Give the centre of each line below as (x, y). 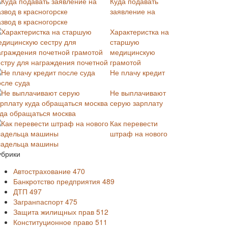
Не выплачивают (138, 93)
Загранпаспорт (39, 202)
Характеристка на (139, 32)
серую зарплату (136, 103)
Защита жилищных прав (55, 212)
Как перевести (134, 123)
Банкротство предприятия (58, 181)
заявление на (133, 11)
